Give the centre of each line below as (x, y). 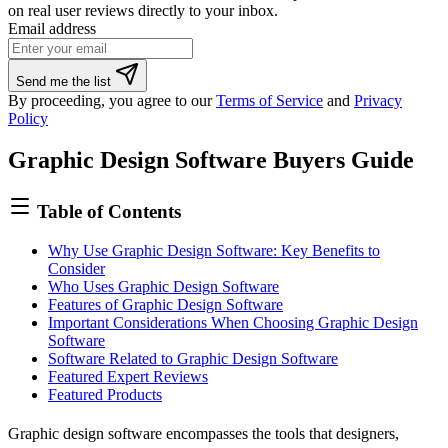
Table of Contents (106, 212)
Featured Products (105, 395)
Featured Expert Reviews (128, 377)
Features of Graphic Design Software (165, 305)
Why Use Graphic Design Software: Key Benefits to (214, 251)
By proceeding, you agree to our (112, 100)
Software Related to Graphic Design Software (193, 359)
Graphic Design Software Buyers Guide (211, 160)
